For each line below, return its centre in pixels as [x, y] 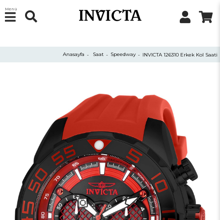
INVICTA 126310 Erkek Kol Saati [180, 55]
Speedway [123, 55]
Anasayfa [74, 55]
